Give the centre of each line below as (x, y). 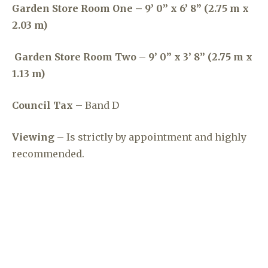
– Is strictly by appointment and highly (150, 137)
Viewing (33, 137)
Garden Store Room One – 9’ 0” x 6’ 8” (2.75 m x (130, 8)
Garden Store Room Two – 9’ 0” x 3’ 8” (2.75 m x (133, 57)
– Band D (96, 105)
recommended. (48, 154)
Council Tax (42, 105)
